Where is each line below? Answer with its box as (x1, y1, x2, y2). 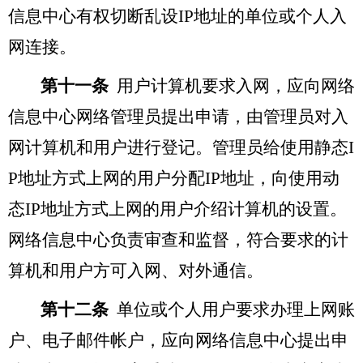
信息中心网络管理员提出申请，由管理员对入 (8, 106, 348, 126)
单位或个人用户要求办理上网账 (117, 299, 355, 319)
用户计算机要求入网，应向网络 (117, 75, 355, 96)
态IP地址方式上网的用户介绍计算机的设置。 (8, 199, 347, 219)
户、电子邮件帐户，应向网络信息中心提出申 (8, 330, 348, 350)
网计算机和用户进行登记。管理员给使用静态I (8, 137, 354, 157)
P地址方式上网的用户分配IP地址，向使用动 (8, 168, 340, 188)
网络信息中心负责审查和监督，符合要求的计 (8, 229, 348, 250)
